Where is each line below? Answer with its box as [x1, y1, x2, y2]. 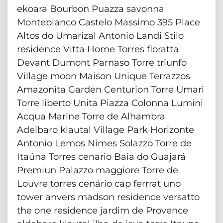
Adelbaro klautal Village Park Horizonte [17, 123, 194, 135]
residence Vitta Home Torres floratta [17, 43, 179, 55]
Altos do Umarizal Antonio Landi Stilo [17, 29, 184, 41]
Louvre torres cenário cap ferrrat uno [17, 177, 181, 189]
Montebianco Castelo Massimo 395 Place [17, 16, 200, 28]
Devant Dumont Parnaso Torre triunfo [17, 56, 187, 68]
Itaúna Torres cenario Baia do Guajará [17, 150, 186, 162]
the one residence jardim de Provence [17, 204, 188, 216]
